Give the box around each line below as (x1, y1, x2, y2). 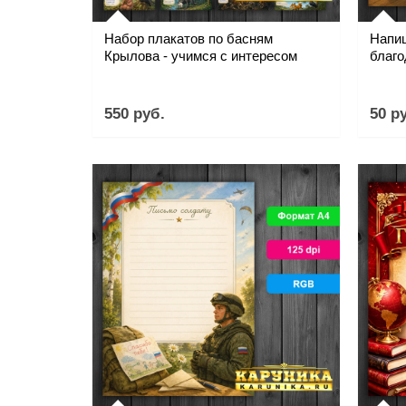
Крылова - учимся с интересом (104, 49, 297, 63)
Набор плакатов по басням (104, 32, 273, 46)
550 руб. (104, 104, 165, 122)
